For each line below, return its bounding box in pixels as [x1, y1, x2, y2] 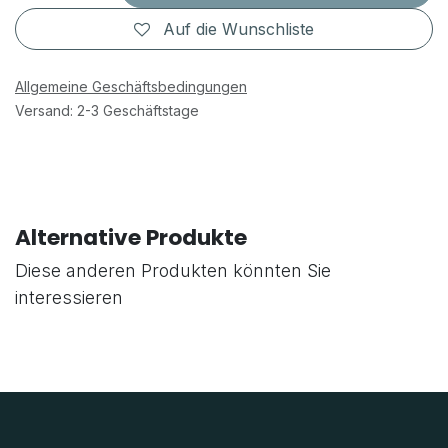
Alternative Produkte [15, 222, 247, 254]
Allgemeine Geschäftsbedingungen [15, 78, 247, 96]
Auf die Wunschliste [163, 19, 314, 40]
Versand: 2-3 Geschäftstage [15, 102, 199, 120]
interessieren [15, 287, 123, 309]
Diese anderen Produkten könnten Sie [15, 260, 331, 282]
